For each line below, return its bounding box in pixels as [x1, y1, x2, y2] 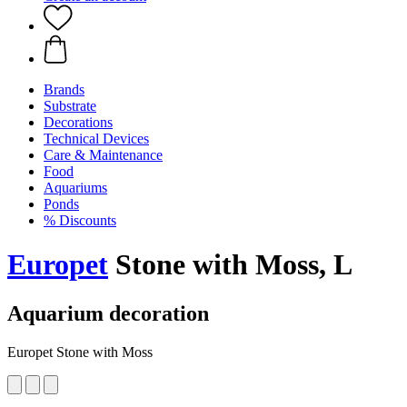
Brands [44, 82, 84, 97]
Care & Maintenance [44, 147, 163, 163]
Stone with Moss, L [108, 248, 352, 282]
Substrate [44, 98, 96, 114]
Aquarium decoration [7, 301, 209, 325]
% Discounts [44, 213, 116, 228]
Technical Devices [44, 131, 149, 146]
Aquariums [44, 180, 107, 195]
